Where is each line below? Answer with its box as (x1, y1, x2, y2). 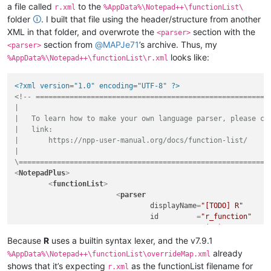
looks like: (168, 51, 209, 62)
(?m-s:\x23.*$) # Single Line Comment (15, 234, 218, 243)
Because (7, 235, 44, 246)
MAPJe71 (103, 39, 139, 50)
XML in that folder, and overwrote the (7, 26, 157, 37)
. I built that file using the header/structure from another (41, 13, 261, 24)
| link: (15, 125, 53, 134)
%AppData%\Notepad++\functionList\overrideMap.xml (7, 249, 211, 258)
